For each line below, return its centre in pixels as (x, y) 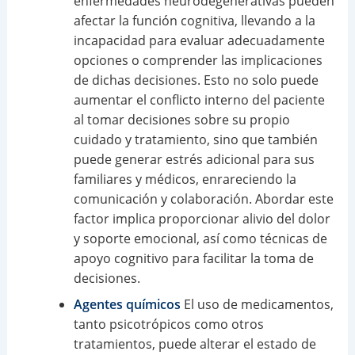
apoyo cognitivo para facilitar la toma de (193, 259)
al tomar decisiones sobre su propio (181, 120)
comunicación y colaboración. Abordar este (203, 199)
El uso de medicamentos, (257, 305)
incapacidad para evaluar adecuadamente (199, 41)
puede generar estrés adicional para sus (194, 160)
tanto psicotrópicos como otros (168, 324)
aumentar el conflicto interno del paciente (199, 100)
